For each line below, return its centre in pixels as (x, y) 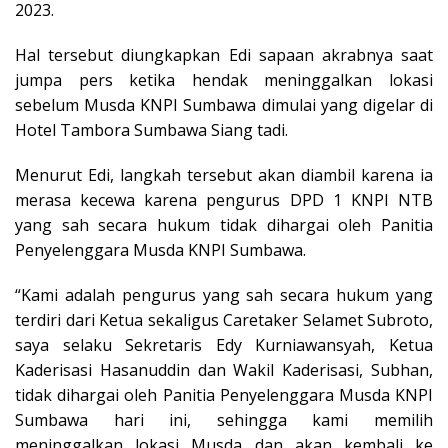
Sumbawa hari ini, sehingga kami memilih (224, 419)
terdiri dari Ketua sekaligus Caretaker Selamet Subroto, (224, 319)
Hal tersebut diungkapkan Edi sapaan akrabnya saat (224, 54)
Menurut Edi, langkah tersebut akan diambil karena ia (224, 174)
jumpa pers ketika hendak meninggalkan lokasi (224, 79)
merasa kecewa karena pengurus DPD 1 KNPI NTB (224, 199)
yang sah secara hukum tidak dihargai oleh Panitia (224, 224)
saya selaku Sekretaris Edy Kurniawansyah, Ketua (224, 344)
